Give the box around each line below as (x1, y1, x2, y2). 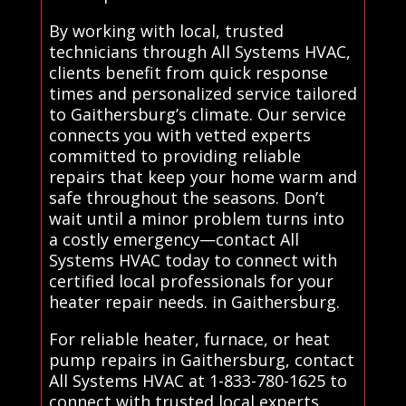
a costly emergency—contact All (48, 227, 299, 250)
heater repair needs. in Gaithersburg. (48, 290, 340, 313)
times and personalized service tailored (48, 82, 357, 104)
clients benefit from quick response (48, 61, 328, 83)
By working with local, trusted (48, 19, 284, 42)
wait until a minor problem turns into (48, 207, 344, 229)
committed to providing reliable (48, 144, 301, 167)
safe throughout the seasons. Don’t (48, 186, 325, 208)
